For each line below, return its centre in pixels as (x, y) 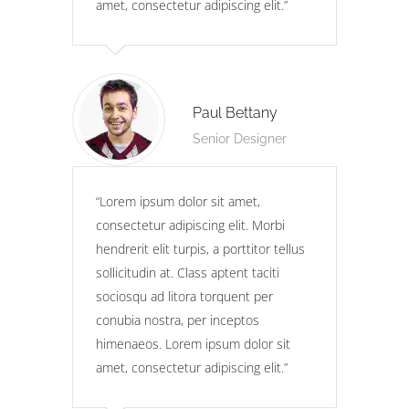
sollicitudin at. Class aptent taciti (188, 273)
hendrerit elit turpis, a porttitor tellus (200, 249)
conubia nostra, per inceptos (178, 320)
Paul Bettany (235, 113)
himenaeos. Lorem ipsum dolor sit (193, 344)
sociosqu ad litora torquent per (184, 296)
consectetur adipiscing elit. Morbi (190, 225)
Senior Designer (240, 139)
